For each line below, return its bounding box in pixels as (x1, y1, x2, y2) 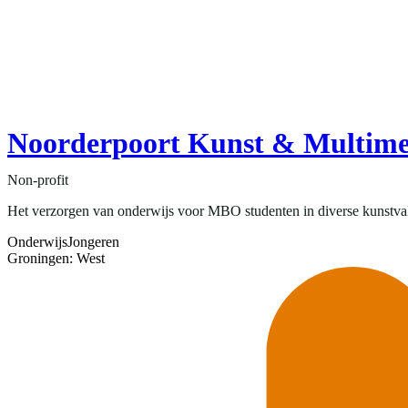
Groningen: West (7, 250, 105, 267)
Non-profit (7, 172, 68, 189)
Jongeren (67, 234, 119, 250)
